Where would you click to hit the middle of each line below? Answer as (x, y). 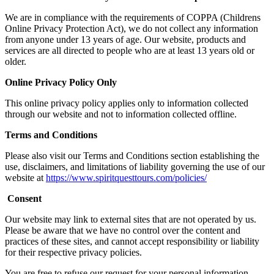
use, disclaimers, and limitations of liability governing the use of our (135, 166)
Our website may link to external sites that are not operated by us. (131, 219)
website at (25, 177)
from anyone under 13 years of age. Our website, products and (125, 39)
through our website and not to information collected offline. (121, 114)
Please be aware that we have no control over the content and (123, 230)
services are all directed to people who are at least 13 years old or (130, 50)
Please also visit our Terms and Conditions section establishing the (132, 155)
